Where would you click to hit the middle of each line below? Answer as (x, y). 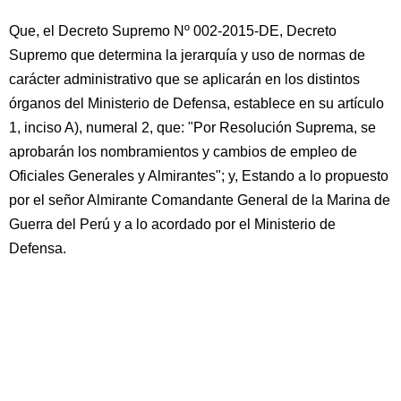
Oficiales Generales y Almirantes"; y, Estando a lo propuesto (199, 176)
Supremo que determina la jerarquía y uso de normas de (187, 55)
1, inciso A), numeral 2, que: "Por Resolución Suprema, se (192, 128)
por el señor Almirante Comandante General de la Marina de (200, 200)
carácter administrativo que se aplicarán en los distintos (184, 79)
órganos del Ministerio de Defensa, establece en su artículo (196, 103)
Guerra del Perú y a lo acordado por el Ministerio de (172, 224)
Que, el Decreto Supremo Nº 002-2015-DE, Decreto (173, 31)
